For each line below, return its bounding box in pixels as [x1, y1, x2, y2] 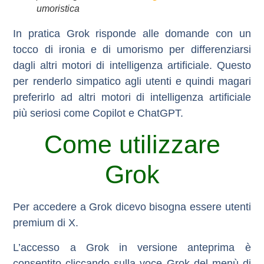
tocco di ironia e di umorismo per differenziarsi [13, 43, 251, 55]
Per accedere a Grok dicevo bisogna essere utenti [13, 201, 251, 213]
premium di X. [13, 217, 79, 229]
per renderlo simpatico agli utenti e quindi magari [13, 75, 251, 87]
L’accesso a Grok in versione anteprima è [13, 241, 251, 253]
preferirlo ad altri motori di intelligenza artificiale [13, 91, 251, 103]
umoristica [37, 3, 80, 14]
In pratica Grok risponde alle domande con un [13, 27, 251, 39]
